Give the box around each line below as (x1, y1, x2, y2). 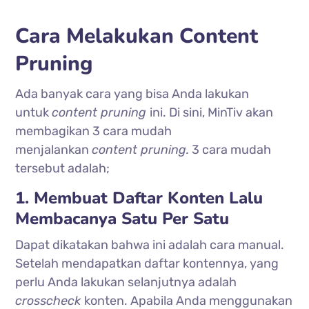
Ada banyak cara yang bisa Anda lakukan (15, 86, 250, 101)
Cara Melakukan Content (15, 21, 259, 50)
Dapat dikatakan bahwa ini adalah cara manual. (15, 237, 285, 252)
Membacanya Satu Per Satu (15, 207, 230, 230)
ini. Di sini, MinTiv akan (150, 104, 274, 120)
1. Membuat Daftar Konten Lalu (15, 186, 263, 209)
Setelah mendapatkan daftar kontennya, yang (15, 255, 279, 271)
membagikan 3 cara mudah (15, 123, 172, 139)
